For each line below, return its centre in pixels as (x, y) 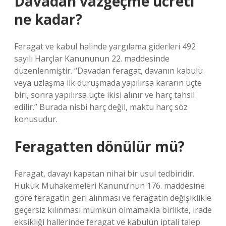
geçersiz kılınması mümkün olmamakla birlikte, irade (113, 210)
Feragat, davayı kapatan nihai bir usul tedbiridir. (104, 174)
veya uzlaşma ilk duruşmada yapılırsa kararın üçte (108, 83)
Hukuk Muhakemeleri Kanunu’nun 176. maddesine (109, 186)
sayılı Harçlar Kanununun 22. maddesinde (92, 59)
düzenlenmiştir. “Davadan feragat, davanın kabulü (108, 71)
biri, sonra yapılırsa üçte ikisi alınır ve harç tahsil (104, 95)
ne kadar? (48, 19)
